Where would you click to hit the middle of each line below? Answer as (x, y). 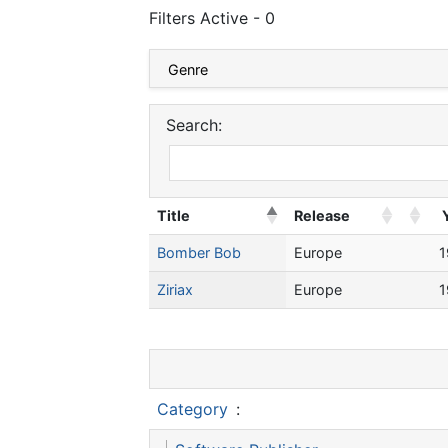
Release (322, 216)
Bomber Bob (199, 253)
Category (192, 409)
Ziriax (175, 290)
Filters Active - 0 (212, 18)
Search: (194, 125)
